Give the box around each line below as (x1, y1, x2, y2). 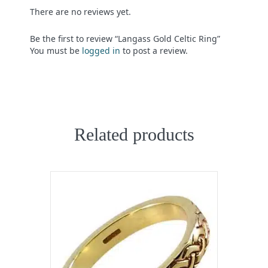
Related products (74, 124, 194, 144)
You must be (30, 44, 82, 56)
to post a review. (120, 44, 188, 56)
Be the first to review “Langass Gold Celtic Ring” (30, 32, 220, 44)
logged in (82, 44, 120, 56)
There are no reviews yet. (30, 5, 131, 17)
